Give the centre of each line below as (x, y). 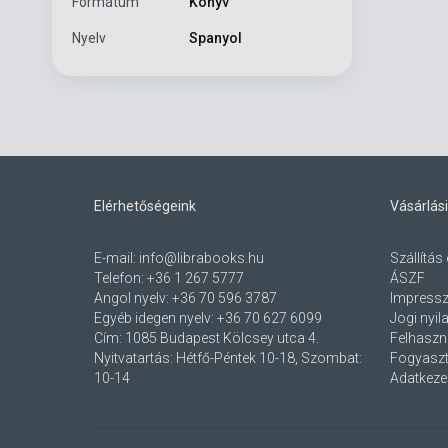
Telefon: (120, 278)
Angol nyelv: (133, 298)
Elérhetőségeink (145, 206)
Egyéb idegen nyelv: (155, 318)
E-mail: (116, 258)
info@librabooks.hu (201, 258)
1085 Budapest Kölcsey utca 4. (222, 338)
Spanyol (215, 38)
